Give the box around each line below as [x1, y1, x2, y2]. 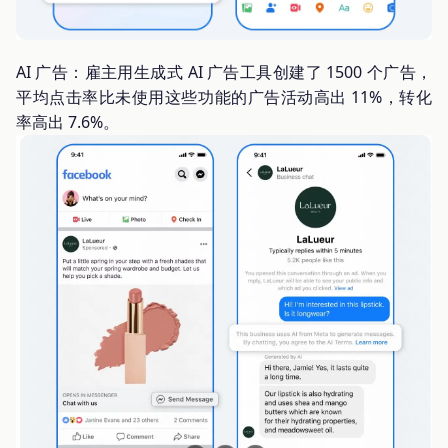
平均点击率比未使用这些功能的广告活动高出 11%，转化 [16, 85, 432, 108]
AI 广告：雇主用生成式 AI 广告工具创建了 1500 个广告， [16, 60, 432, 83]
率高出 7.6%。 [16, 110, 119, 133]
